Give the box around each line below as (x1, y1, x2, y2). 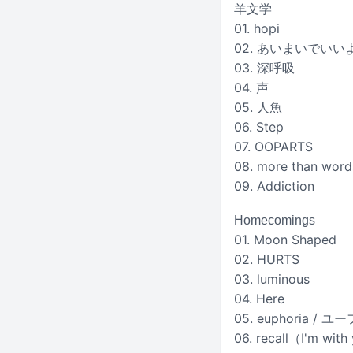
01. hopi (234, 20, 280, 36)
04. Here (234, 290, 284, 307)
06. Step (234, 118, 284, 135)
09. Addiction (234, 177, 314, 194)
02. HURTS (234, 251, 299, 267)
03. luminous (234, 270, 310, 287)
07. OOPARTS (234, 138, 313, 154)
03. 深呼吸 (234, 59, 295, 76)
